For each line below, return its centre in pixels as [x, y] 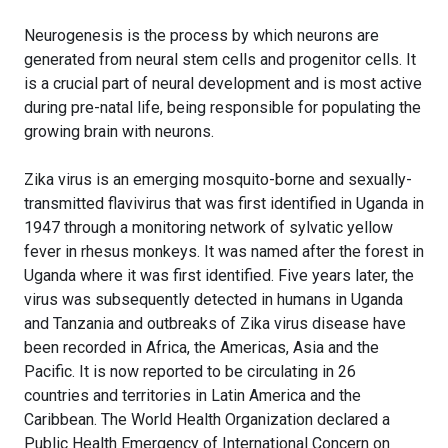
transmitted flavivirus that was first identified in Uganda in [224, 204]
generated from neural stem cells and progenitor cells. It [220, 60]
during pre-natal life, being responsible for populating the [222, 108]
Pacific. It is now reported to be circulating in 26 [190, 372]
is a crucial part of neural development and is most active [223, 84]
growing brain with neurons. [119, 132]
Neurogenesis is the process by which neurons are [201, 36]
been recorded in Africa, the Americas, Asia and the [201, 348]
